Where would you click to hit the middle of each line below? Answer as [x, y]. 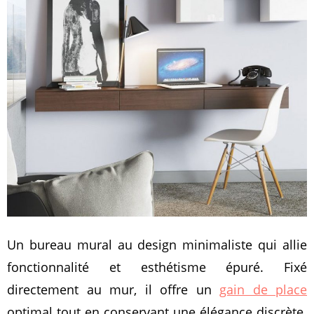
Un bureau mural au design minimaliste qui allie [157, 245]
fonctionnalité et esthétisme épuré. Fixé [157, 267]
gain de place [263, 290]
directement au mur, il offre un [113, 290]
